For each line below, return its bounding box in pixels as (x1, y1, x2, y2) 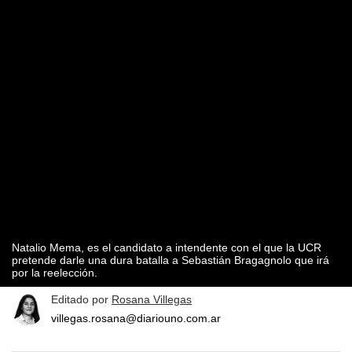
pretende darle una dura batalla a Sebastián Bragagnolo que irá (12, 254, 329, 267)
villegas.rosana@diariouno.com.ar (51, 312, 221, 325)
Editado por (51, 293, 112, 306)
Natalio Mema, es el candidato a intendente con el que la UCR (12, 241, 321, 255)
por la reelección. (12, 266, 97, 280)
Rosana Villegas (112, 293, 192, 306)
